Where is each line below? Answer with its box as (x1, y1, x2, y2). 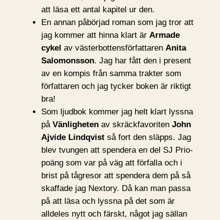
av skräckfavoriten (98, 120, 172, 130)
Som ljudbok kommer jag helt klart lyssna (41, 107, 193, 117)
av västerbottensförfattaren (61, 43, 165, 53)
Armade (149, 30, 180, 40)
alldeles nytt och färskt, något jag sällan (41, 209, 187, 219)
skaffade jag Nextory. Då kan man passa (41, 184, 191, 193)
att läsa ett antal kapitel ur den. (41, 5, 155, 15)
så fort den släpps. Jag (104, 133, 191, 142)
